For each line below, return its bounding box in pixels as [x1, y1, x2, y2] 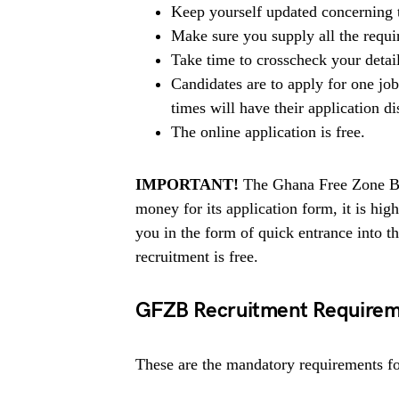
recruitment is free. [135, 248, 258, 265]
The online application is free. [171, 123, 365, 141]
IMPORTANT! [135, 175, 239, 193]
